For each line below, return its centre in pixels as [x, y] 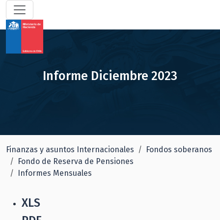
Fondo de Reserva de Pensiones [76, 161]
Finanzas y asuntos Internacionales [70, 150]
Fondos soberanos [179, 150]
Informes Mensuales [55, 173]
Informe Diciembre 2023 [110, 76]
